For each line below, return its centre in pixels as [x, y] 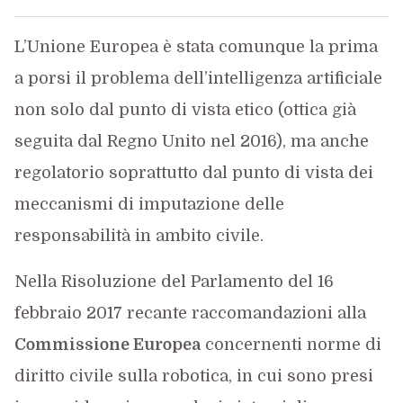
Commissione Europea [107, 345]
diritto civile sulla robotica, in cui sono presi [193, 376]
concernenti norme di [291, 345]
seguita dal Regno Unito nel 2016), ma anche [191, 141]
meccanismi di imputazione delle [149, 204]
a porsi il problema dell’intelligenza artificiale [198, 78]
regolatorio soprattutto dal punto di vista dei [193, 173]
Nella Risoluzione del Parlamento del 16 [174, 282]
